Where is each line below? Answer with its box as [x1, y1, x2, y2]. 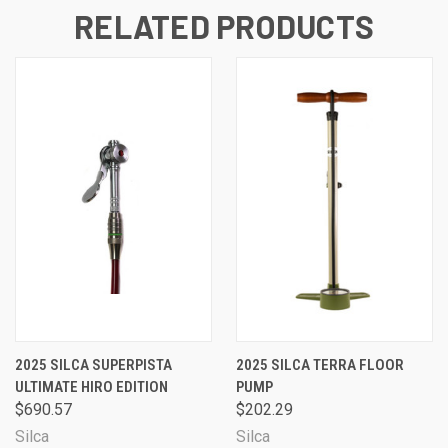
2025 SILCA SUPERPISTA [15, 355, 172, 374]
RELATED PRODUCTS [74, 6, 374, 45]
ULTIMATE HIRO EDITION [15, 377, 168, 396]
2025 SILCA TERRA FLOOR [236, 355, 404, 374]
